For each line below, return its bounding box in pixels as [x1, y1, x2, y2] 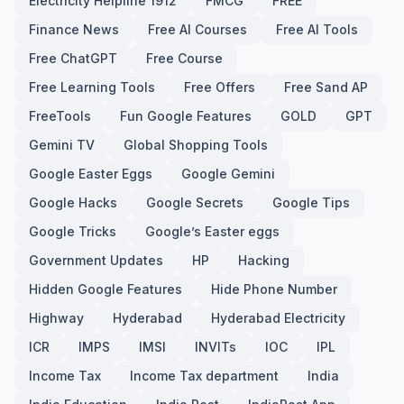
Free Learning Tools [29, 79, 155, 95]
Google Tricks [29, 224, 116, 239]
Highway [29, 310, 84, 326]
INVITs [195, 339, 236, 354]
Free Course [146, 50, 223, 66]
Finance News [29, 22, 119, 37]
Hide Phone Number [211, 281, 337, 297]
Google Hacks [29, 195, 117, 210]
